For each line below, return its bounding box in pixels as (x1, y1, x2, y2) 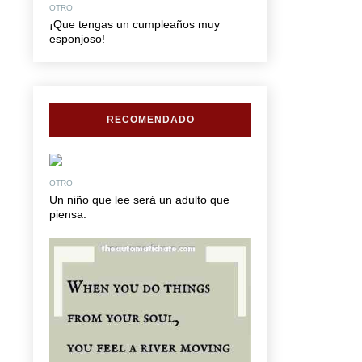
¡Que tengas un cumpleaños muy (49, 17, 220, 31)
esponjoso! (49, 32, 105, 45)
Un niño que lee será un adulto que (49, 192, 229, 206)
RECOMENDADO (106, 113, 195, 125)
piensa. (49, 207, 86, 221)
